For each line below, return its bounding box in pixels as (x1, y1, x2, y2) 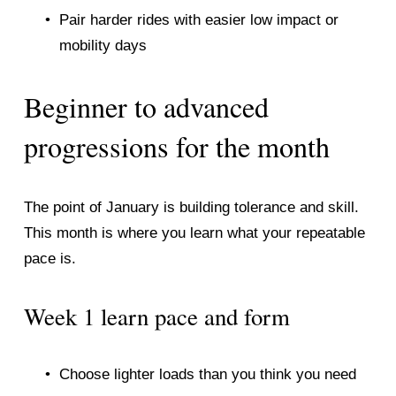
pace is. (23, 249, 76, 267)
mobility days (58, 36, 147, 54)
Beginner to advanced (23, 87, 269, 126)
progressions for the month (23, 126, 330, 165)
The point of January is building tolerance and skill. (23, 198, 359, 216)
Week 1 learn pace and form (23, 300, 290, 332)
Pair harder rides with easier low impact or (58, 11, 339, 28)
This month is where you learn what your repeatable (23, 224, 365, 241)
